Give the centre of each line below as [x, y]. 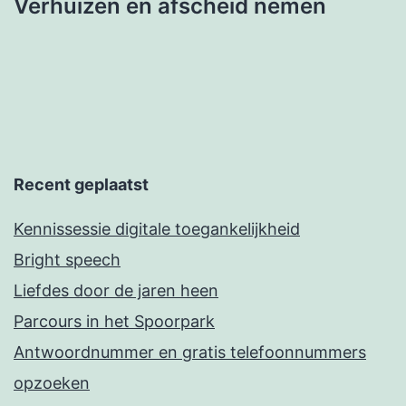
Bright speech [67, 260]
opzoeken [52, 383]
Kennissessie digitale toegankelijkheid [157, 229]
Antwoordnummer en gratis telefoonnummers [190, 353]
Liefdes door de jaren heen [116, 291]
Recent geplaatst [81, 185]
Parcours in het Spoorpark [114, 322]
